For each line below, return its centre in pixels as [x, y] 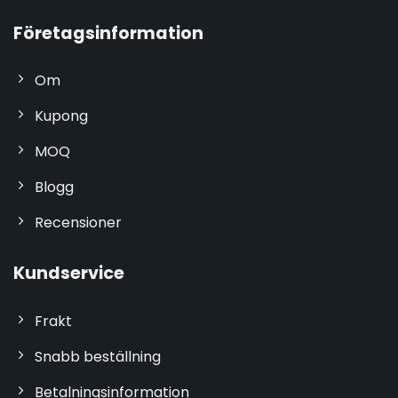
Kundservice [68, 274]
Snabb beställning [97, 356]
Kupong [61, 116]
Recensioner [78, 223]
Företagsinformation [108, 33]
